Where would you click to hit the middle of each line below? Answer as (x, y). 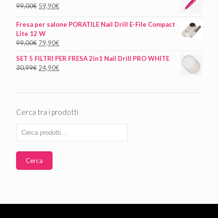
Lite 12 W (31, 33)
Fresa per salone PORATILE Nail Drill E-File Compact (96, 24)
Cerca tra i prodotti (47, 112)
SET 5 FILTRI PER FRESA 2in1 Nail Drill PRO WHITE (93, 58)
